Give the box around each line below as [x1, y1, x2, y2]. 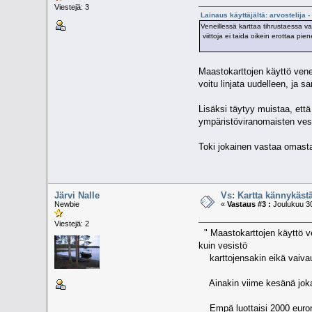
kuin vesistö [198, 240, 250, 251]
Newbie [54, 199, 80, 208]
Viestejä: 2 [54, 219, 90, 228]
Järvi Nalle [54, 189, 100, 201]
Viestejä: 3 [54, 3, 90, 12]
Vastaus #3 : [227, 199, 272, 208]
